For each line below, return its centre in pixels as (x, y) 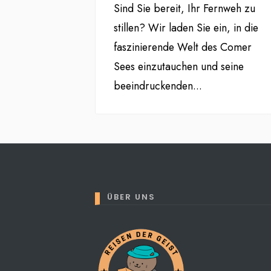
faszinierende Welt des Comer (183, 47)
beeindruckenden (153, 86)
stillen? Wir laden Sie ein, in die (186, 28)
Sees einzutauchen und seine (179, 67)
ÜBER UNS (131, 197)
